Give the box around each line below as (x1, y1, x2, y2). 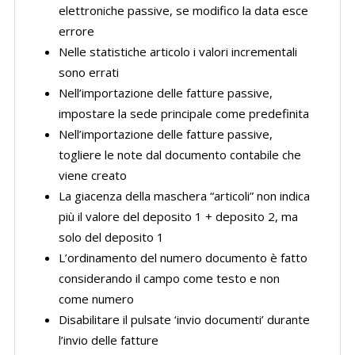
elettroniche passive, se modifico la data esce (58, 2, 308, 18)
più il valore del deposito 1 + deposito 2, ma (58, 208, 298, 224)
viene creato (58, 167, 127, 183)
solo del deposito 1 (58, 229, 164, 245)
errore (58, 23, 94, 39)
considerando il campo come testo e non (58, 270, 280, 286)
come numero (58, 291, 134, 307)
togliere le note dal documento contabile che (58, 147, 301, 162)
